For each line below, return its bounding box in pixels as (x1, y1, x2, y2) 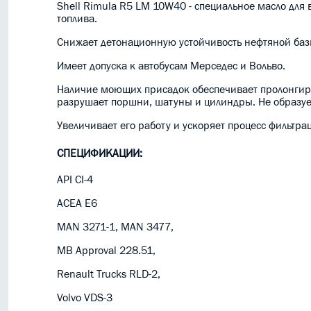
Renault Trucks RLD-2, (57, 267, 160, 280)
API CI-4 (57, 173, 93, 185)
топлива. (57, 12, 97, 24)
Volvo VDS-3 (57, 291, 112, 303)
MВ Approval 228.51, (57, 244, 155, 256)
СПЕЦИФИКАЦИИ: (57, 146, 142, 159)
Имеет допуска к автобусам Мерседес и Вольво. (57, 59, 285, 72)
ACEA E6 (57, 196, 97, 209)
